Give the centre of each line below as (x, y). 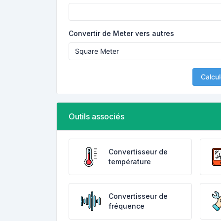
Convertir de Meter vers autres (121, 33)
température (130, 162)
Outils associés (96, 116)
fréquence (127, 206)
